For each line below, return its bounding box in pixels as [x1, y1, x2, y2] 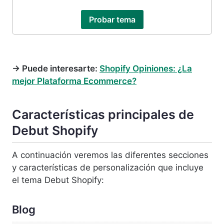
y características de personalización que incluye [12, 162, 203, 173]
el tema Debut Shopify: [12, 175, 106, 185]
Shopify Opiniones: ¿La [99, 63, 192, 74]
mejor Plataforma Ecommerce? [12, 76, 136, 86]
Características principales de [12, 106, 194, 122]
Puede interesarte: [20, 63, 99, 74]
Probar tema [88, 14, 135, 24]
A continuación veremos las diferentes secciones [12, 150, 208, 160]
